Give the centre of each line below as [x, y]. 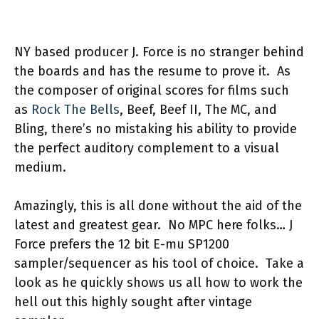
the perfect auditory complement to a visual [147, 148]
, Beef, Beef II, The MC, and [198, 110]
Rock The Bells [75, 110]
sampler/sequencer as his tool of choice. [136, 263]
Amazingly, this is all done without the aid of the [158, 206]
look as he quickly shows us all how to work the [158, 283]
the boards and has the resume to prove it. [142, 71]
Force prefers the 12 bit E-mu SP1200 [122, 244]
